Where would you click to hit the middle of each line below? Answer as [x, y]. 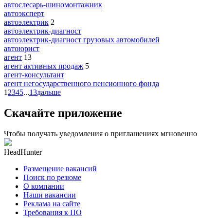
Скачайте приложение [63, 113]
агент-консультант [34, 74]
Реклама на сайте [52, 203]
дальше [49, 92]
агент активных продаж [44, 66]
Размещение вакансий [60, 168]
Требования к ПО [53, 212]
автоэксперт [24, 13]
